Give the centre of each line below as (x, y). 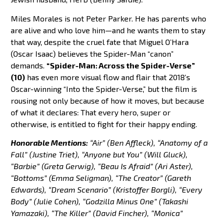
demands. (29, 65)
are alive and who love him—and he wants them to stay (108, 30)
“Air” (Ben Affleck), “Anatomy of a (149, 143)
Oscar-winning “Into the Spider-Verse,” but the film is (104, 88)
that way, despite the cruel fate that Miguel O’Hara (100, 42)
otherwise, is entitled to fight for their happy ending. (104, 124)
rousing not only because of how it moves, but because (108, 100)
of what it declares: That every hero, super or (91, 112)
